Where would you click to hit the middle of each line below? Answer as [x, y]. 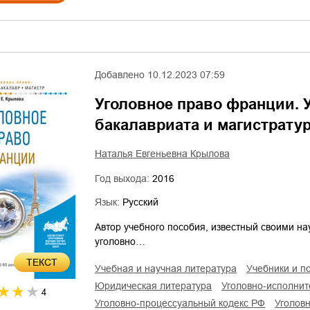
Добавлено [120, 75]
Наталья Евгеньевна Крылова [162, 154]
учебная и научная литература [169, 268]
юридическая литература [158, 286]
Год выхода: [124, 179]
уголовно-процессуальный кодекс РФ [183, 303]
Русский [140, 202]
